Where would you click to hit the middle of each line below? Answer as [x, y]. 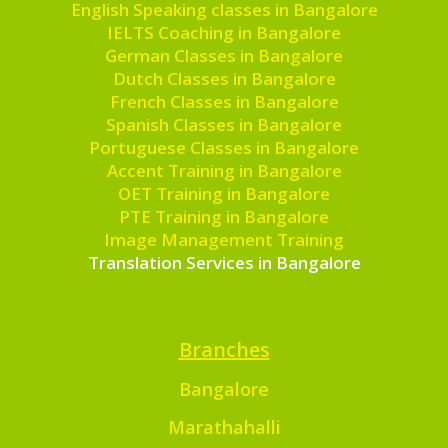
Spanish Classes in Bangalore [224, 125]
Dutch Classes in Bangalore [224, 79]
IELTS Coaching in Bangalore [224, 33]
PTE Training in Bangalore [224, 217]
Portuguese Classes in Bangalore [224, 148]
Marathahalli [224, 427]
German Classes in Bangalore [224, 56]
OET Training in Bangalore [224, 194]
